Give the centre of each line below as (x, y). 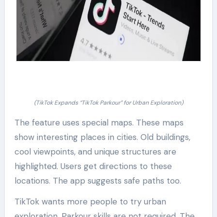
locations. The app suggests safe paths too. (98, 180)
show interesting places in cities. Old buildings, (102, 137)
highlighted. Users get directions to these (93, 166)
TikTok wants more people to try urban (90, 201)
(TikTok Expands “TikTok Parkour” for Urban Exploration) (108, 102)
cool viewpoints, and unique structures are (95, 151)
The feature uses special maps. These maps (99, 122)
